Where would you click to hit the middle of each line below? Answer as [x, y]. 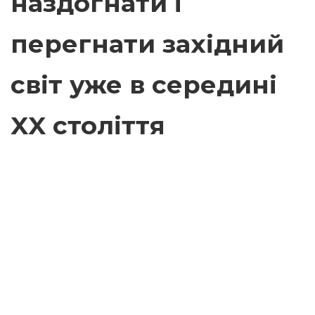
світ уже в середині [144, 85]
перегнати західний [147, 44]
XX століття [88, 126]
